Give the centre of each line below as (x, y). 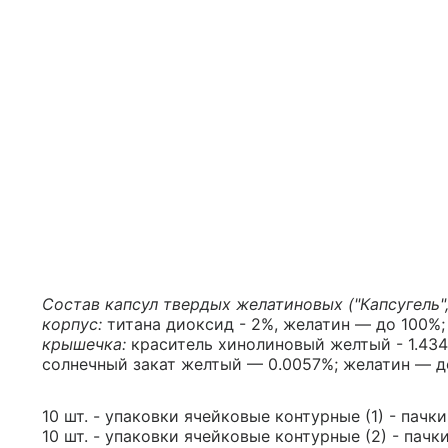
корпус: (74, 324)
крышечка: (86, 344)
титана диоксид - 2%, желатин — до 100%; (276, 324)
